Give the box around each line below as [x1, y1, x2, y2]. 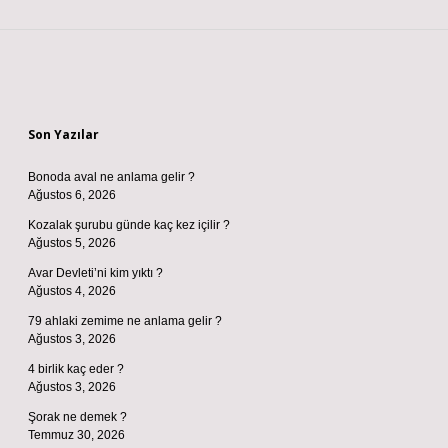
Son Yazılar [28, 126, 99, 143]
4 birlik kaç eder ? [28, 362, 124, 376]
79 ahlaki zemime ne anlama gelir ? [28, 314, 222, 328]
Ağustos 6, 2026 [28, 188, 116, 202]
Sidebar [27, 76, 135, 115]
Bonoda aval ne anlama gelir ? [28, 170, 195, 184]
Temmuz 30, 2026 [28, 428, 125, 442]
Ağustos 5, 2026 [28, 236, 116, 250]
